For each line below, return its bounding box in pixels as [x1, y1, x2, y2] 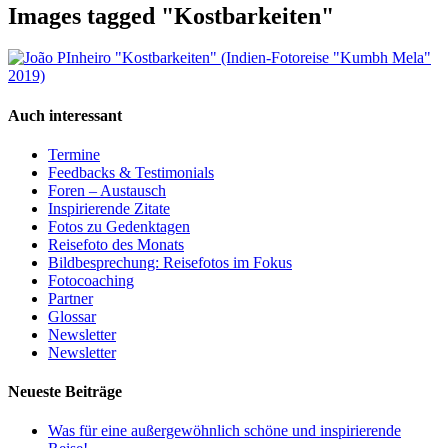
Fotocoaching [48, 271, 134, 289]
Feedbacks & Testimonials [48, 163, 214, 181]
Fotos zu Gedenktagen [48, 217, 190, 235]
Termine [48, 145, 100, 163]
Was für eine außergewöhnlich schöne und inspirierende [48, 422, 401, 440]
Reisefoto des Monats [48, 235, 184, 253]
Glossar [48, 307, 96, 325]
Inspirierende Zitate [48, 199, 170, 217]
